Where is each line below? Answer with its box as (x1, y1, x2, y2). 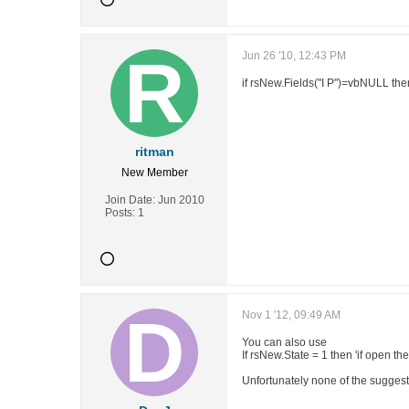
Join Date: (104, 194, 155, 206)
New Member (121, 166, 188, 179)
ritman (134, 144, 174, 159)
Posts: (104, 206, 135, 219)
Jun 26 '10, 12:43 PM (242, 49, 346, 62)
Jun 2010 (157, 194, 204, 206)
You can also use (242, 336, 327, 349)
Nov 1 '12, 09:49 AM (242, 309, 341, 321)
